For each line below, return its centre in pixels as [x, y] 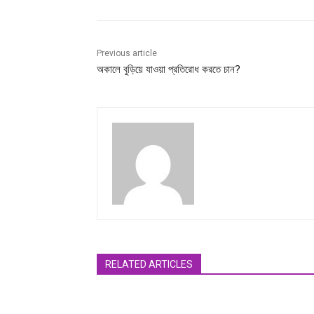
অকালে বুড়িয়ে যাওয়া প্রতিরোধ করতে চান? [169, 70]
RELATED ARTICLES [149, 265]
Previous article [127, 54]
